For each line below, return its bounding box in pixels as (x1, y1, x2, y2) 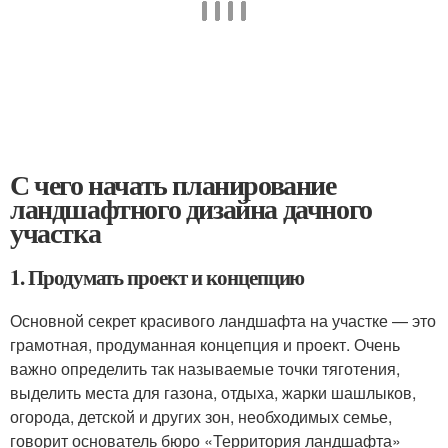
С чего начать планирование (10, 164, 336, 205)
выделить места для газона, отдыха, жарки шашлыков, (10, 381, 416, 404)
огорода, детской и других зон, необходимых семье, (10, 405, 392, 428)
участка (10, 212, 101, 253)
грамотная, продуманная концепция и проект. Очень (10, 333, 400, 356)
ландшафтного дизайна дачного (10, 188, 372, 229)
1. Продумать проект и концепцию (10, 262, 305, 292)
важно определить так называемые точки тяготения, (10, 357, 400, 380)
